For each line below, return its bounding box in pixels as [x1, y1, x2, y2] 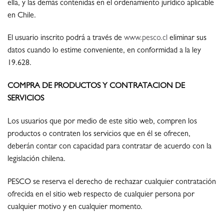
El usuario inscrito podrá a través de [7, 34, 124, 43]
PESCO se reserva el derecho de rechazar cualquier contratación [7, 178, 216, 186]
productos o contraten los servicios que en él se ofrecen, [7, 130, 190, 139]
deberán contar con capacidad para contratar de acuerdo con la [7, 143, 211, 151]
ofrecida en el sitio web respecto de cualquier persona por [7, 190, 194, 199]
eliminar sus [167, 34, 206, 43]
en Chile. [7, 11, 36, 20]
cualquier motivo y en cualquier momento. [7, 203, 142, 211]
